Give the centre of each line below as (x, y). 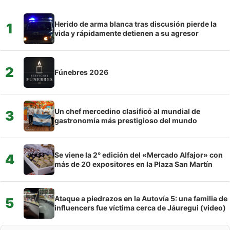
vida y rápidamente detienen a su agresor (127, 33)
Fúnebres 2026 (81, 72)
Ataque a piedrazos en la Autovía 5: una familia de (141, 198)
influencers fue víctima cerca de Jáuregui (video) (140, 207)
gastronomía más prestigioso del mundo (126, 120)
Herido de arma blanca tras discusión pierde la (136, 24)
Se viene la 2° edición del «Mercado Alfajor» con (139, 155)
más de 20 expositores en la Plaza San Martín (133, 164)
